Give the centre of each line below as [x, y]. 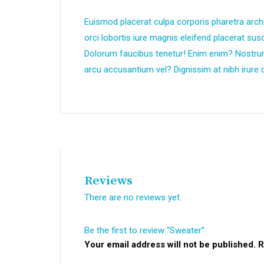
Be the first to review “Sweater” [144, 230]
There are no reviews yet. [133, 197]
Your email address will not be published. [170, 245]
